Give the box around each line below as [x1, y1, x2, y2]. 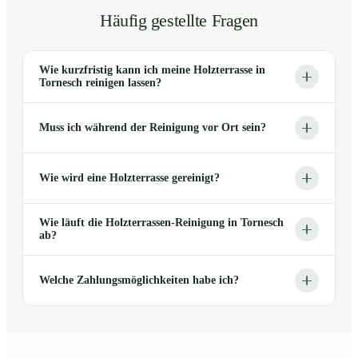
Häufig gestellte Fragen [99, 11, 259, 31]
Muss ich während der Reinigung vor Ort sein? [39, 121, 266, 134]
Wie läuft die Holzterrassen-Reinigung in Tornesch [39, 217, 284, 229]
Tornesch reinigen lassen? [39, 77, 161, 89]
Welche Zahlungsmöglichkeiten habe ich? [39, 274, 239, 287]
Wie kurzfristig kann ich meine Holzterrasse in [39, 64, 265, 77]
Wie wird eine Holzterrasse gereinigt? [39, 172, 220, 185]
